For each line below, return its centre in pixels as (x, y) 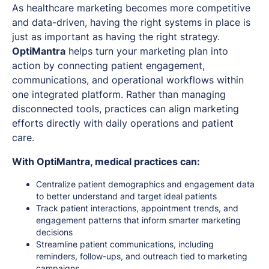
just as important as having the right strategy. (116, 36)
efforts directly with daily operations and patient (123, 123)
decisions (54, 232)
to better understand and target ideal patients (126, 196)
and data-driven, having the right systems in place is (131, 22)
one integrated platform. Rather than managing (119, 94)
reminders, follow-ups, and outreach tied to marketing (142, 256)
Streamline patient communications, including (125, 244)
